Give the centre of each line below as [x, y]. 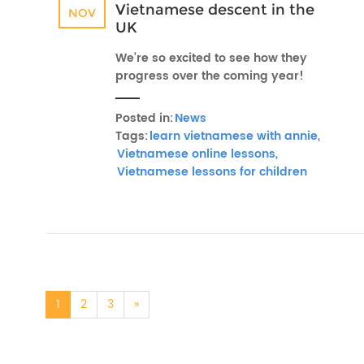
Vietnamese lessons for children [212, 172]
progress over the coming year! [210, 76]
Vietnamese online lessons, [197, 154]
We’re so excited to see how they [211, 58]
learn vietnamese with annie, [235, 136]
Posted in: [144, 118]
